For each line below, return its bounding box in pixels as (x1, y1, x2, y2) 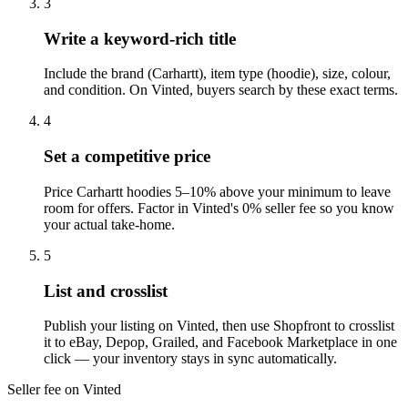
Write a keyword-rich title (44, 28, 236, 48)
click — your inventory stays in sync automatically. (44, 351, 337, 367)
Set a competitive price (44, 147, 210, 167)
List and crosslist (44, 280, 168, 301)
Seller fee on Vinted (7, 382, 121, 398)
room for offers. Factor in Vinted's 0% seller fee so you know (44, 199, 394, 216)
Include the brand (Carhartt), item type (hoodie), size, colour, (44, 66, 391, 82)
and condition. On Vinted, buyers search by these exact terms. (44, 82, 398, 98)
